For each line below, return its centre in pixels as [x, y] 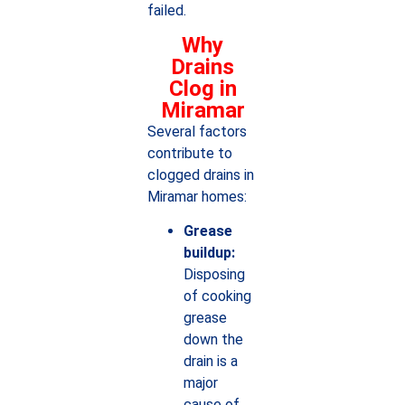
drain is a [210, 362]
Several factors [197, 132]
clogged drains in [200, 175]
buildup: [209, 253]
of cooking [217, 297]
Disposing [214, 275]
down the [213, 340]
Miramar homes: [197, 197]
